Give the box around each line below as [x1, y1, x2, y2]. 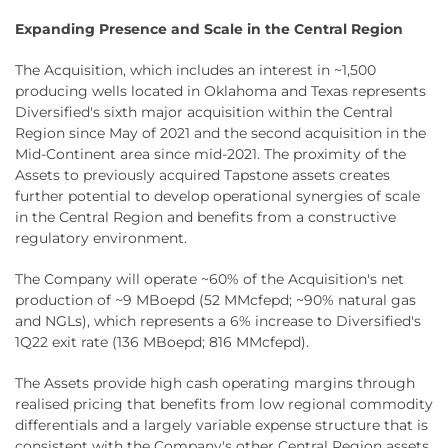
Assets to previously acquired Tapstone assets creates [15, 165, 390, 184]
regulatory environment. [15, 228, 187, 247]
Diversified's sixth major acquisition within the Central [15, 102, 393, 121]
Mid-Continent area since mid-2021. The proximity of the [15, 144, 406, 163]
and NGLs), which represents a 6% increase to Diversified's [15, 311, 421, 330]
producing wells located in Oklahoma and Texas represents [15, 81, 426, 100]
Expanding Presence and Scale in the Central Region [15, 19, 403, 38]
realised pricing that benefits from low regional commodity [15, 394, 433, 413]
